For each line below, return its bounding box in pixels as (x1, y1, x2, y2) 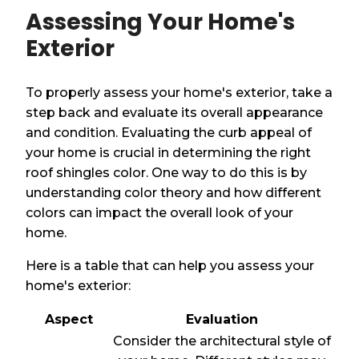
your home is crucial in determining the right (26, 144, 312, 160)
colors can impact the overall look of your (26, 204, 294, 220)
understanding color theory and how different (26, 184, 322, 200)
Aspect (44, 311, 93, 327)
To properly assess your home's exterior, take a (26, 84, 333, 100)
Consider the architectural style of (113, 333, 332, 349)
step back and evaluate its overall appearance (26, 104, 324, 120)
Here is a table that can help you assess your (26, 257, 315, 273)
